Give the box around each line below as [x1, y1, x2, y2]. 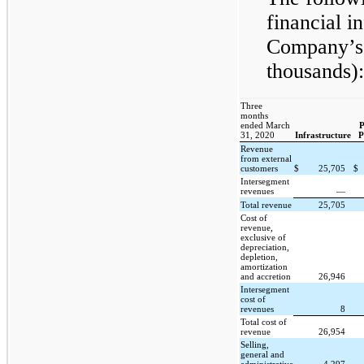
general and [240, 349, 285, 359]
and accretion [240, 271, 292, 281]
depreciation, [240, 242, 290, 252]
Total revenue [240, 200, 292, 210]
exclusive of [240, 232, 287, 242]
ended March [240, 120, 291, 130]
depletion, [240, 252, 279, 262]
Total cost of [240, 317, 288, 327]
